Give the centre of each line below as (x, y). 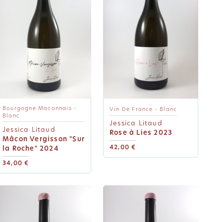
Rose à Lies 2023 (141, 132)
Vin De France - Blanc (143, 110)
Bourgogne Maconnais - (40, 109)
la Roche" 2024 (31, 148)
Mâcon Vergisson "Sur (44, 139)
